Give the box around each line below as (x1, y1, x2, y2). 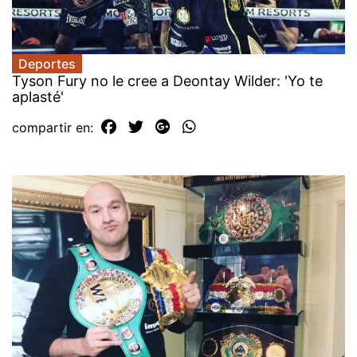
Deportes (18, 55, 76, 72)
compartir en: (12, 119, 97, 135)
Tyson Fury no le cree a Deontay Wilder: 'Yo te (12, 72, 323, 89)
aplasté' (12, 88, 64, 105)
